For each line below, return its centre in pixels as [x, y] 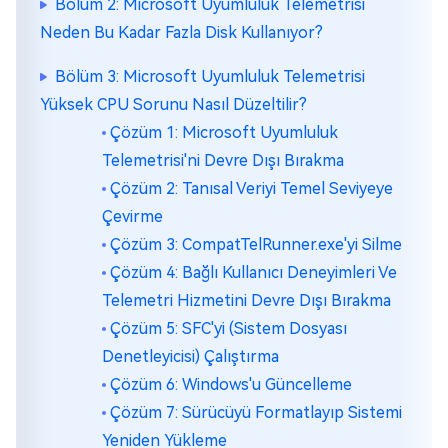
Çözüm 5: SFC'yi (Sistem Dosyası [228, 328]
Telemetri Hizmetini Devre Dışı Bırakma [246, 300]
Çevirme [132, 216]
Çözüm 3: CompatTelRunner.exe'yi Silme [256, 244]
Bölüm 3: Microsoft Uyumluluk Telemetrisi [210, 76]
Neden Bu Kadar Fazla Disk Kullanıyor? [181, 32]
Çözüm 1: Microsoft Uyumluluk [224, 132]
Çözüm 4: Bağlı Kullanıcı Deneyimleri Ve [253, 272]
